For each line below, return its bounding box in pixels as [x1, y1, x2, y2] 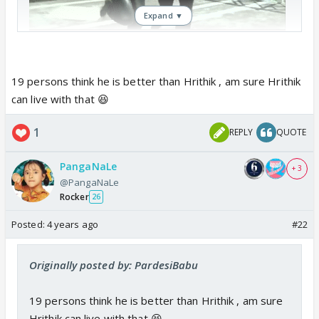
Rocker [60, 190, 89, 203]
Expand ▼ [144, 9, 183, 21]
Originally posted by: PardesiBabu [29, 257, 199, 272]
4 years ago [46, 217, 98, 231]
